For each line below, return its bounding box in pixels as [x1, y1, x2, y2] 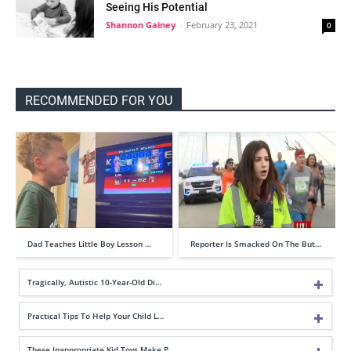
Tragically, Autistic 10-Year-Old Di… [27, 277, 161, 288]
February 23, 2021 [186, 19, 258, 31]
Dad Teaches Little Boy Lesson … [27, 238, 151, 250]
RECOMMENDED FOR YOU [25, 93, 172, 108]
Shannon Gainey [106, 19, 175, 31]
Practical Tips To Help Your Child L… [27, 310, 164, 322]
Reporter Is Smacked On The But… [190, 238, 321, 250]
